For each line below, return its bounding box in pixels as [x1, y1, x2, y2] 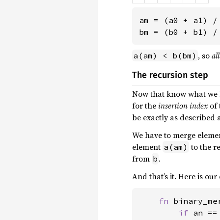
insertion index [158, 100, 208, 111]
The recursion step [132, 70, 208, 81]
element [132, 141, 163, 153]
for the [132, 100, 158, 111]
